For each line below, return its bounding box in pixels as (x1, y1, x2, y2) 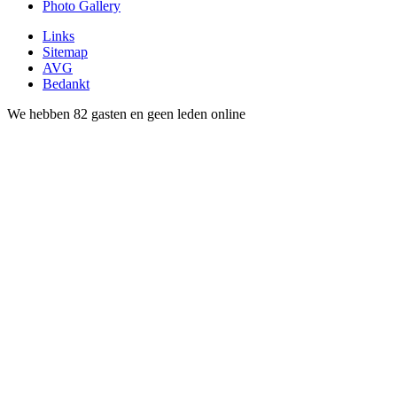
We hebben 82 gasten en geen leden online (7, 106, 245, 122)
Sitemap (43, 44, 88, 60)
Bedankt (43, 76, 90, 92)
